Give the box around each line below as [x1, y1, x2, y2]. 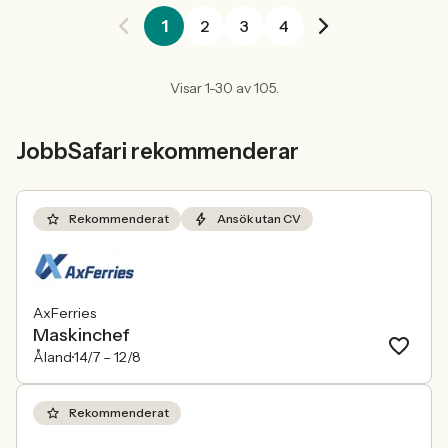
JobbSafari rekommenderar [16, 138, 299, 165]
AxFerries [33, 304, 96, 322]
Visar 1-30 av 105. [169, 79, 279, 97]
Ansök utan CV [217, 211, 301, 226]
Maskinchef [33, 324, 130, 346]
